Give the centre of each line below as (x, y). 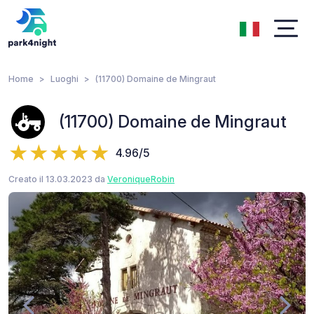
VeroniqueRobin (141, 179)
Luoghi (64, 79)
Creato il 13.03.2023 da (58, 179)
